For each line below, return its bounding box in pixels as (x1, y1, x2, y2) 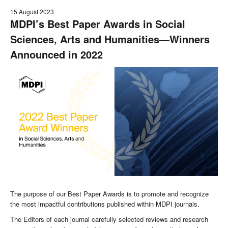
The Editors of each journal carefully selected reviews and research (10, 214, 208, 224)
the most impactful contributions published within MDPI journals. (10, 199, 199, 209)
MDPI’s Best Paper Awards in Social (10, 16, 185, 31)
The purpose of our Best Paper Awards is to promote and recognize (10, 189, 209, 199)
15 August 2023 (10, 7, 54, 16)
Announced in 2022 (10, 47, 103, 62)
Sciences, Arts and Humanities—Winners (10, 32, 210, 46)
